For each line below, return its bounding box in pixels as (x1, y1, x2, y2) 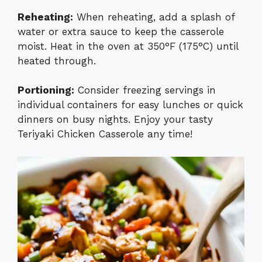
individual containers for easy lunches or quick (18, 99, 243, 111)
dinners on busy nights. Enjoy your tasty (18, 113, 213, 126)
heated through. (18, 54, 96, 67)
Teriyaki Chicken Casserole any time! (18, 128, 192, 140)
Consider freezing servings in (74, 84, 216, 96)
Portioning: (18, 84, 74, 96)
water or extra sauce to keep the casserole (18, 25, 224, 37)
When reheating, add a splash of (73, 11, 235, 23)
